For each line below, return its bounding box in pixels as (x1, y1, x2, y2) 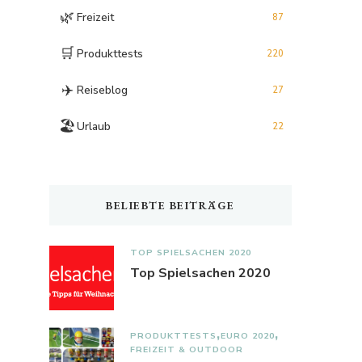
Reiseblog (77, 82, 128, 98)
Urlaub (77, 118, 111, 134)
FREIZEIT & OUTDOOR (130, 343, 243, 356)
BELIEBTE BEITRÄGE (106, 198, 235, 213)
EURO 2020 (221, 330, 275, 343)
